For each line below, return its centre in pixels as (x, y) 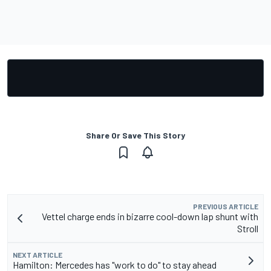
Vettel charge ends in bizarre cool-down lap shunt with (150, 217)
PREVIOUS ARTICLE (226, 207)
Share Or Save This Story (135, 135)
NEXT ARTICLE (38, 255)
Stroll (248, 229)
